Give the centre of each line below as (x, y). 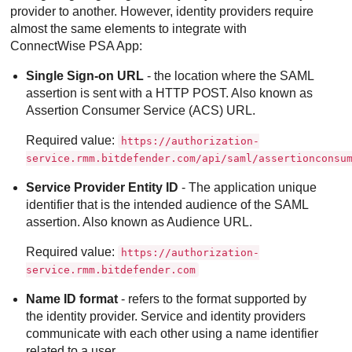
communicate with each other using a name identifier (172, 334)
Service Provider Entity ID (103, 188)
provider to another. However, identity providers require (162, 12)
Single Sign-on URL (85, 76)
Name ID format (72, 299)
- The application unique (248, 188)
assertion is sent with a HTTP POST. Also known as (170, 93)
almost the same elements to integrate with (129, 29)
